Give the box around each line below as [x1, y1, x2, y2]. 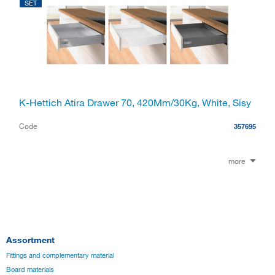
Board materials [6, 265, 54, 274]
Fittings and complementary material [6, 250, 114, 260]
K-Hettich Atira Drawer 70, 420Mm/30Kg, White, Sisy [19, 96, 251, 109]
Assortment [6, 234, 55, 245]
